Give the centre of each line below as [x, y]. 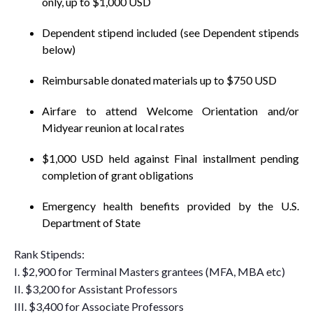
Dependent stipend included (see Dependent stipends [170, 32]
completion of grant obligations [118, 175]
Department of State [91, 223]
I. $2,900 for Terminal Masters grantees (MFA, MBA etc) [150, 271]
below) [59, 49]
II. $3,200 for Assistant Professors [96, 289]
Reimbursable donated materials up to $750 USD [159, 80]
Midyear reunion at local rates [113, 128]
